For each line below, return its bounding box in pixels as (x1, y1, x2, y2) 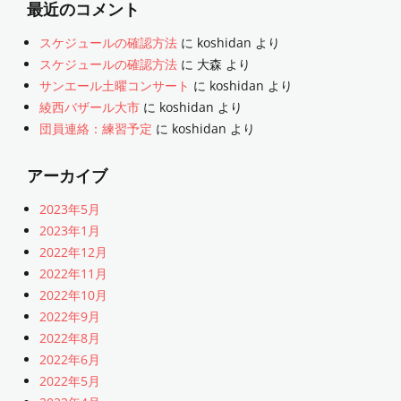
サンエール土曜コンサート (39, 77, 190, 94)
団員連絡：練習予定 (39, 120, 152, 137)
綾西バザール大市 (39, 98, 140, 115)
